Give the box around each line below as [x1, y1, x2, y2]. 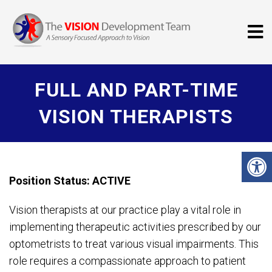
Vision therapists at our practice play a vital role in [9, 203, 241, 216]
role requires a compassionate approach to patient [9, 254, 246, 267]
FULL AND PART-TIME [34, 78, 238, 101]
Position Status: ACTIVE [9, 174, 131, 187]
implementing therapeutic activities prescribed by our [9, 220, 261, 233]
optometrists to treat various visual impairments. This [9, 237, 259, 250]
